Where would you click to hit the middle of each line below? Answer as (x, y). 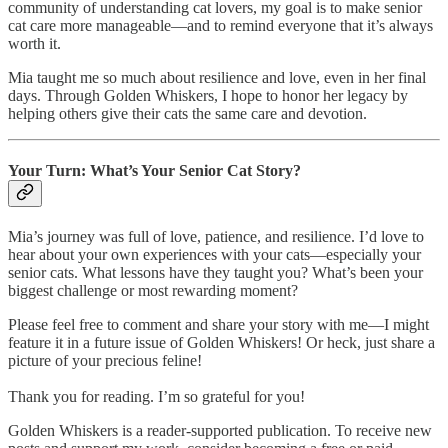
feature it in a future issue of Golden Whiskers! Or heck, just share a (221, 343)
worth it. (34, 43)
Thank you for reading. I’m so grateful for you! (156, 397)
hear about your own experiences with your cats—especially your (214, 255)
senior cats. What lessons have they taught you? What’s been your (215, 273)
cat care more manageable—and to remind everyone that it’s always (220, 25)
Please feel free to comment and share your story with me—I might (218, 325)
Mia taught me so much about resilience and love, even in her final (217, 77)
